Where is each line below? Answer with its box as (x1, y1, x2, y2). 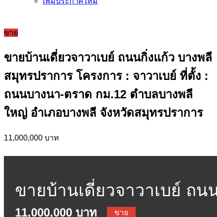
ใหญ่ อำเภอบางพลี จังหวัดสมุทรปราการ (4, 106, 203, 119)
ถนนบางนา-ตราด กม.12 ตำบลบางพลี (4, 87, 193, 101)
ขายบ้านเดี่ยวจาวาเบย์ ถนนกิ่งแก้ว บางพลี (4, 50, 212, 64)
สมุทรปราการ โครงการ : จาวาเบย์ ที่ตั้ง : (4, 69, 208, 82)
